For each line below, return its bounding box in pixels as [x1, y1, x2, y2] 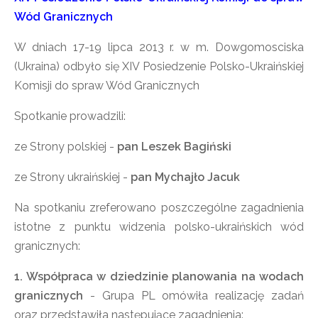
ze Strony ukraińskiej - [14, 170, 131, 184]
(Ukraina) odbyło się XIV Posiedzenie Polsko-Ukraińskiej [14, 60, 304, 73]
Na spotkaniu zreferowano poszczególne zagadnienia [14, 201, 304, 214]
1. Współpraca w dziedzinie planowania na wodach [14, 270, 304, 283]
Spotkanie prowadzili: [14, 109, 126, 123]
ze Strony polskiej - [14, 140, 117, 153]
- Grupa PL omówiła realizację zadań [83, 289, 304, 302]
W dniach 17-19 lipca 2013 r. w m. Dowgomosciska [14, 40, 304, 54]
